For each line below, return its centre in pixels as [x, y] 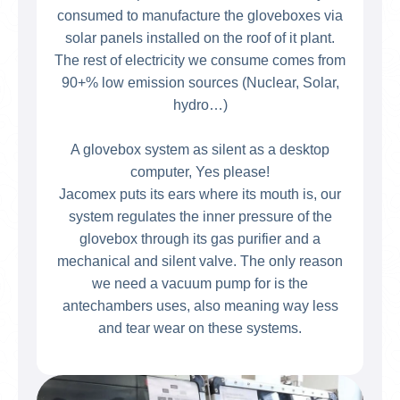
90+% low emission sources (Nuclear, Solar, [200, 83]
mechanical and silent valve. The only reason [200, 261]
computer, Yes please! [200, 172]
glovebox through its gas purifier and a [200, 239]
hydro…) [200, 105]
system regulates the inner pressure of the [200, 217]
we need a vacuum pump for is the [200, 283]
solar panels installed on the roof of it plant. [200, 38]
